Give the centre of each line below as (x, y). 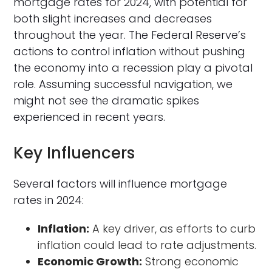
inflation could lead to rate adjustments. (147, 245)
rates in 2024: (49, 200)
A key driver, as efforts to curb (173, 228)
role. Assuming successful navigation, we (123, 84)
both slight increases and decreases (113, 18)
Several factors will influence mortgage (121, 183)
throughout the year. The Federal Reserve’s (130, 35)
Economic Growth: (90, 261)
